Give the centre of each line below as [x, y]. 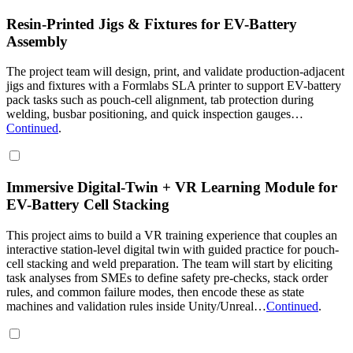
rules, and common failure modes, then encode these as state [155, 292]
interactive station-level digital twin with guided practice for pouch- [173, 249]
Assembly [37, 41]
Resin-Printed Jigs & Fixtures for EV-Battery [152, 24]
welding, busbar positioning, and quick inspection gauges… [155, 114]
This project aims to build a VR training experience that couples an [172, 235]
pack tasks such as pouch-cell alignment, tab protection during [160, 100]
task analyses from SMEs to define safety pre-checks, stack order [167, 277]
